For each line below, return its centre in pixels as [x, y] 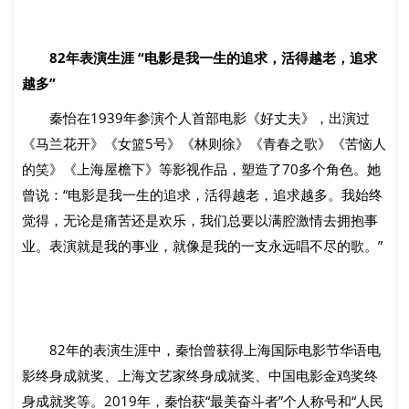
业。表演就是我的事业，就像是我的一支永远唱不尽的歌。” [203, 246]
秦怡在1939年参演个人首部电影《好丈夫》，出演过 [196, 118]
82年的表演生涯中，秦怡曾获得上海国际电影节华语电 [202, 350]
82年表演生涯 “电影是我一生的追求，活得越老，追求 [200, 58]
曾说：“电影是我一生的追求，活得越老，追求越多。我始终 [203, 195]
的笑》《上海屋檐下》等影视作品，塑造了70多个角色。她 [202, 169]
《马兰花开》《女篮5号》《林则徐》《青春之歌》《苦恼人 [204, 144]
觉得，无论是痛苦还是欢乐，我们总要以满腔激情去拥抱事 [200, 220]
